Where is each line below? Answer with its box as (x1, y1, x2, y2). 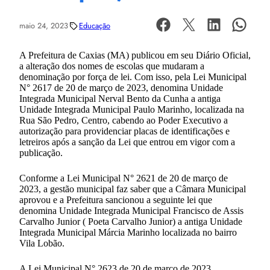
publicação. (19, 147, 63, 158)
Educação (79, 20, 110, 32)
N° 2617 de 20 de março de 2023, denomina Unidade (19, 82, 223, 93)
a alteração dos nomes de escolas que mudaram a (19, 60, 204, 71)
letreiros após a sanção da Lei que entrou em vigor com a (19, 136, 235, 147)
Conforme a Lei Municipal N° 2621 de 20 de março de (19, 172, 228, 183)
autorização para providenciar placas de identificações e (19, 125, 230, 136)
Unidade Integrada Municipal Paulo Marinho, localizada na (19, 104, 244, 115)
